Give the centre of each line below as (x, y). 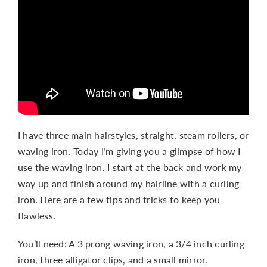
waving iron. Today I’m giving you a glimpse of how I (129, 151)
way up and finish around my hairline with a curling (128, 184)
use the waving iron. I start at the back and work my (130, 167)
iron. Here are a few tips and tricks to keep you (119, 200)
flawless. (37, 216)
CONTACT (35, 36)
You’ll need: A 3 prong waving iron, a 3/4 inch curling (131, 244)
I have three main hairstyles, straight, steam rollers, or (133, 135)
